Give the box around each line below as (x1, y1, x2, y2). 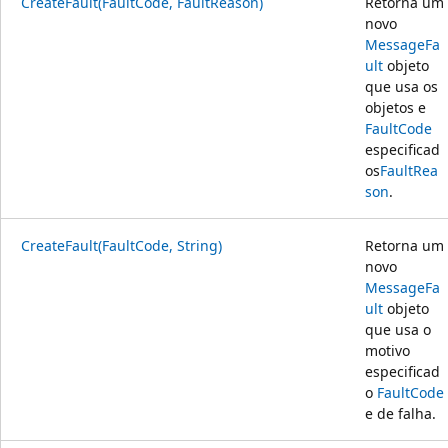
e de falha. (365, 403, 436, 423)
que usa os (365, 76, 438, 96)
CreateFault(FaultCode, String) (21, 235, 222, 255)
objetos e (365, 97, 426, 117)
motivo (365, 340, 410, 360)
